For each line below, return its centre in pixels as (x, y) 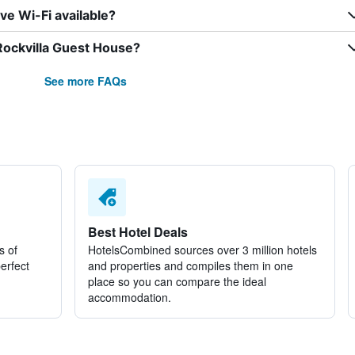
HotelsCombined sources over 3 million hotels (202, 250)
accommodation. (129, 297)
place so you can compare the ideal (177, 281)
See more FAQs (85, 81)
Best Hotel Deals (137, 232)
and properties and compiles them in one (190, 265)
